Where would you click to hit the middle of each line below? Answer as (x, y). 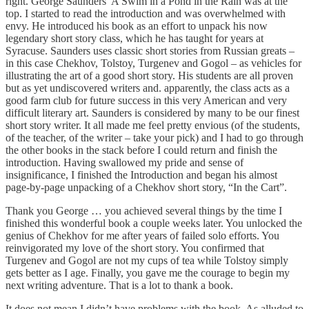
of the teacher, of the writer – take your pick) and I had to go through (154, 137)
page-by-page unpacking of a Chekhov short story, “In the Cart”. (146, 187)
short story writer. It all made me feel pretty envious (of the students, (153, 125)
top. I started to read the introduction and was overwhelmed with (146, 13)
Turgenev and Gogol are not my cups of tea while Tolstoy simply (147, 260)
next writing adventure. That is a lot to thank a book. (119, 285)
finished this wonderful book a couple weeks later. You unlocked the (154, 223)
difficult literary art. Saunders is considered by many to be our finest (152, 112)
